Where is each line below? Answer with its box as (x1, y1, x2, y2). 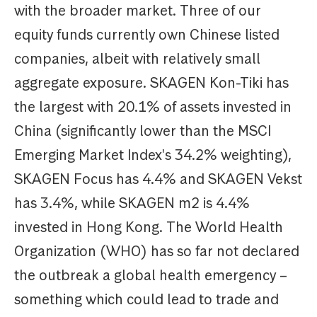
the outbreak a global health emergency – (14, 266, 287, 285)
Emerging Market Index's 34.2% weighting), (14, 146, 292, 165)
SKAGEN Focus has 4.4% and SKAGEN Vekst (14, 170, 302, 189)
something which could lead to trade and (14, 290, 279, 309)
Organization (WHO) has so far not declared (14, 242, 299, 261)
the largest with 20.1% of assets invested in (14, 98, 292, 117)
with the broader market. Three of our (14, 1, 261, 21)
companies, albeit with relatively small (14, 50, 260, 69)
